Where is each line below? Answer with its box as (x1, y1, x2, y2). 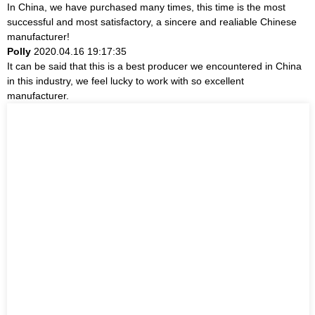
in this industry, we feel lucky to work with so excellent (7, 75, 244, 86)
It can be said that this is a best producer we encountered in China (7, 60, 302, 72)
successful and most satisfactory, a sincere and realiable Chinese (7, 15, 297, 27)
